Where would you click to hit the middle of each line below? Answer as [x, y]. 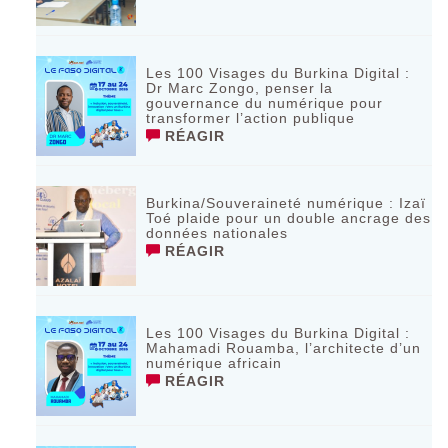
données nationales [217, 232]
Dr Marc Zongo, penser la [240, 87]
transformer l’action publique [251, 117]
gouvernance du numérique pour [265, 102]
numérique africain [214, 362]
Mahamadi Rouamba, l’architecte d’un [284, 347]
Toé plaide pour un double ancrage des [289, 217]
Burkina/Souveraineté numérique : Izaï [286, 202]
